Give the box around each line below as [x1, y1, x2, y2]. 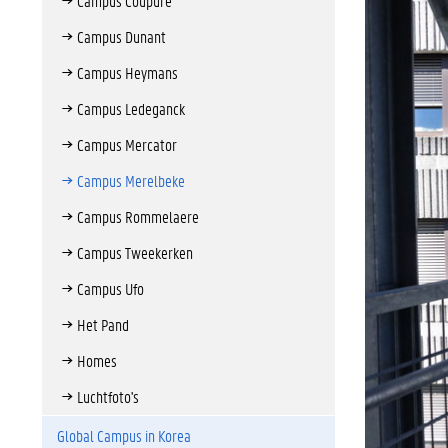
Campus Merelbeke [77, 170, 185, 191]
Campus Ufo [77, 278, 144, 299]
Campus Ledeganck [77, 98, 185, 119]
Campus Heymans [77, 62, 178, 83]
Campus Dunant [77, 26, 166, 47]
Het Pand [77, 314, 129, 335]
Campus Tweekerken [77, 242, 193, 263]
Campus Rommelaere [77, 206, 199, 227]
